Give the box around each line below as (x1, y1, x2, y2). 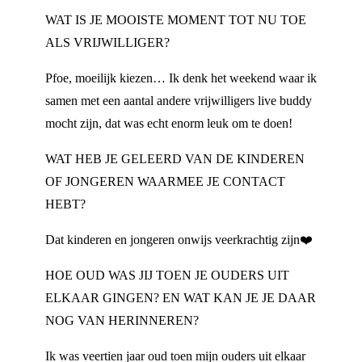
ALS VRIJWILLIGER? (45, 36, 170, 49)
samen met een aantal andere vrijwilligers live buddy (45, 94, 312, 107)
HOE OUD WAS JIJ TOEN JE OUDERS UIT (45, 268, 289, 282)
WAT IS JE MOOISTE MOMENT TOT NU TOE (45, 13, 306, 27)
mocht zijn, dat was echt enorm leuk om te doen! (45, 116, 293, 130)
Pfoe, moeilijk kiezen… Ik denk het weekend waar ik (45, 71, 317, 85)
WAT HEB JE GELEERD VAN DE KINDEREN (45, 152, 305, 166)
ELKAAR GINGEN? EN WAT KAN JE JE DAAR (45, 291, 316, 305)
